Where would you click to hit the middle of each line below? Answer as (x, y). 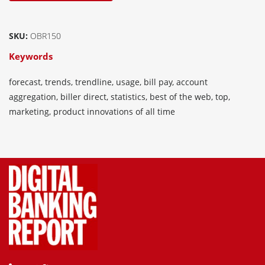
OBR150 (46, 36)
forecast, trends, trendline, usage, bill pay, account (108, 82)
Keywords (31, 56)
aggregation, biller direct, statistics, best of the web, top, (119, 97)
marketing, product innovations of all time (92, 112)
